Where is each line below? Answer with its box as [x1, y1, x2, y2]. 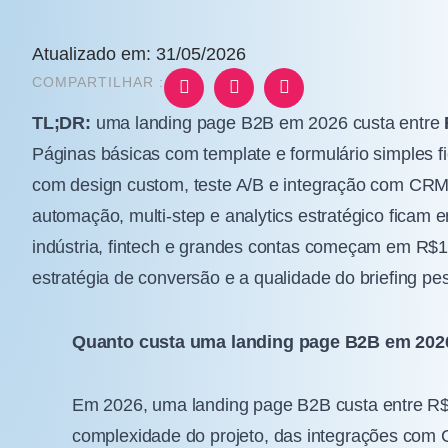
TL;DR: [32, 113, 91, 134]
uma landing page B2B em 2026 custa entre [90, 113, 445, 134]
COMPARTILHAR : [32, 74, 164, 91]
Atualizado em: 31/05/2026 [32, 44, 246, 65]
